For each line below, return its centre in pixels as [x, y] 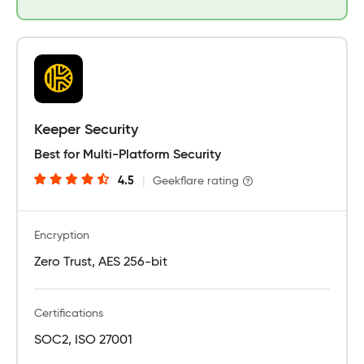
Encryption [62, 235]
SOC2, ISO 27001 [83, 340]
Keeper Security [86, 130]
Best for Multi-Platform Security [128, 155]
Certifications [69, 313]
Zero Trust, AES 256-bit [101, 262]
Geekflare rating [196, 181]
